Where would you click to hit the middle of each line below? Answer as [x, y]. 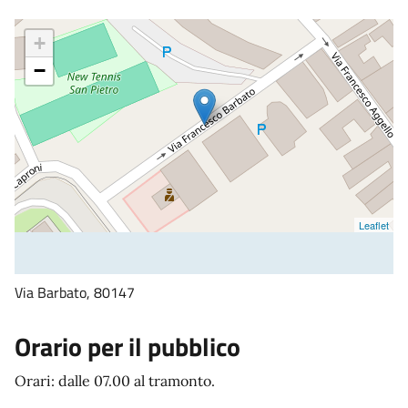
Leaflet [374, 224]
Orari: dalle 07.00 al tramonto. [115, 380]
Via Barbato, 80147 [75, 292]
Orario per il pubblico [127, 346]
